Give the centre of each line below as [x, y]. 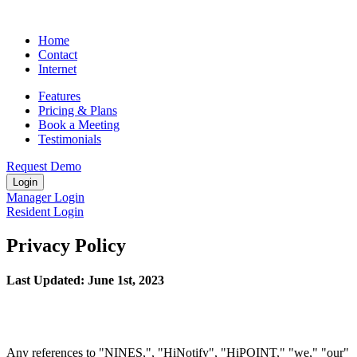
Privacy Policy [66, 245]
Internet [57, 69]
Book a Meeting [79, 125]
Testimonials [70, 139]
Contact [58, 55]
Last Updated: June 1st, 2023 [85, 280]
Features [59, 96]
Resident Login [45, 212]
